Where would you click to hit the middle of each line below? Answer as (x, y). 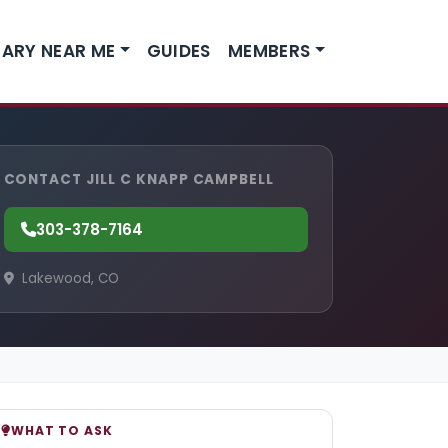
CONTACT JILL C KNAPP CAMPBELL (139, 179)
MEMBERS (269, 50)
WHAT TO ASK (61, 431)
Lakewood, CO (68, 279)
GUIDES (178, 50)
